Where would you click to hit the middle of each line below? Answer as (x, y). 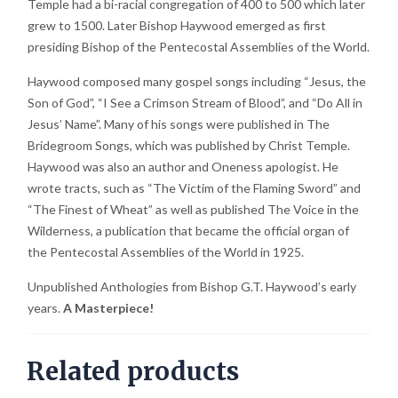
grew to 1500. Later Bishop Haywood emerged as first (177, 25)
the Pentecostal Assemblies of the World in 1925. (166, 252)
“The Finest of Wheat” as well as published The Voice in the (193, 209)
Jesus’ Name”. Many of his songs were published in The (179, 124)
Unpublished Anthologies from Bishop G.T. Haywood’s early (192, 287)
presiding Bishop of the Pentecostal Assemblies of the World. (199, 47)
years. (45, 308)
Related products (133, 371)
